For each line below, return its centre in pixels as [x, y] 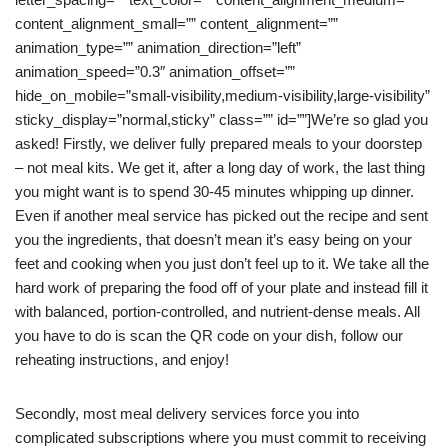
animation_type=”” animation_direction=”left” [158, 47]
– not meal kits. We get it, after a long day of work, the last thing [220, 167]
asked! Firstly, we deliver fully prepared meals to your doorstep [218, 143]
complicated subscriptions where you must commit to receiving [220, 437]
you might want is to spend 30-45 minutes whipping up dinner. [214, 191]
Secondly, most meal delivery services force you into [187, 413]
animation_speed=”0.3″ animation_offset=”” [155, 71]
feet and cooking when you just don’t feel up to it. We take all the [222, 263]
